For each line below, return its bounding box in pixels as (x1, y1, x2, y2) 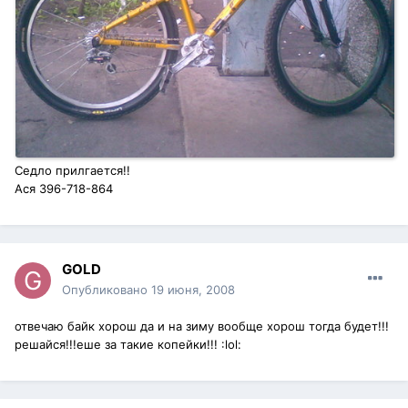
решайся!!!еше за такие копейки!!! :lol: (15, 337, 241, 352)
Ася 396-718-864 (15, 181, 113, 197)
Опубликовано (62, 282, 151, 298)
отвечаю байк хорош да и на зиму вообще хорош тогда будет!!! (15, 319, 389, 334)
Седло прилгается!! (15, 163, 130, 178)
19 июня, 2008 (151, 282, 235, 298)
